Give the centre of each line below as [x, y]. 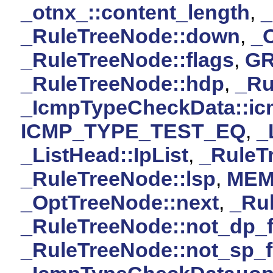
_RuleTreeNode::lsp [118, 178]
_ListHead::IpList [105, 154]
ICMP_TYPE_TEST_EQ [133, 131]
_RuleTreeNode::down [130, 36]
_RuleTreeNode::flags [127, 59]
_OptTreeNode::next [120, 202]
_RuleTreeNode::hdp [122, 83]
